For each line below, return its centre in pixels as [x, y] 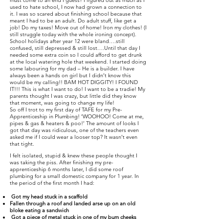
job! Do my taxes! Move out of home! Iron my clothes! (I [78, 27]
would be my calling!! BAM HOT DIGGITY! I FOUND [74, 82]
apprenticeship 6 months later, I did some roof [66, 169]
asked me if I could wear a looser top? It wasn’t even [74, 137]
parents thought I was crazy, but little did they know [73, 96]
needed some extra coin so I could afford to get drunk [76, 55]
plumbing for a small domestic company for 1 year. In [74, 176]
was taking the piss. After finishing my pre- [62, 162]
